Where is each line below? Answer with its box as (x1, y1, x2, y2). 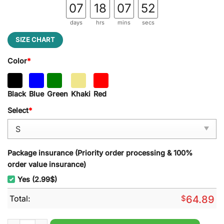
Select (7, 106, 28, 115)
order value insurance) (7, 160, 86, 169)
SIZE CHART (15, 35, 55, 43)
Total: (9, 193, 30, 203)
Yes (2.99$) (17, 174, 57, 183)
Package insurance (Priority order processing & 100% (7, 148, 192, 157)
